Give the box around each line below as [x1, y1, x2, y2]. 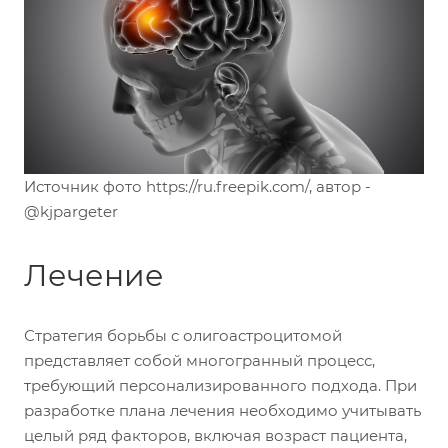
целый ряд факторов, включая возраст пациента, [24, 425, 407, 445]
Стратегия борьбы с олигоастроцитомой [24, 325, 342, 345]
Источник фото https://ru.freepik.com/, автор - [24, 176, 371, 196]
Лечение [24, 256, 164, 294]
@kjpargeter [24, 201, 118, 221]
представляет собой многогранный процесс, [24, 350, 375, 370]
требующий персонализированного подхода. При [24, 375, 417, 395]
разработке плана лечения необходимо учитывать [24, 400, 421, 420]
